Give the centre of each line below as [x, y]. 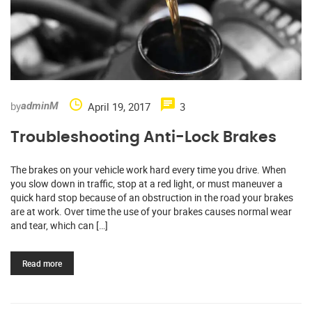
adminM [40, 106]
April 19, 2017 [119, 106]
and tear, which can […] [59, 225]
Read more [42, 263]
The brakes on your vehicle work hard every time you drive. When [148, 169]
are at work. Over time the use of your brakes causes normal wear [151, 211]
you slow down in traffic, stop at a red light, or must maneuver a [147, 183]
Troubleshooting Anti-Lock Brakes [143, 137]
